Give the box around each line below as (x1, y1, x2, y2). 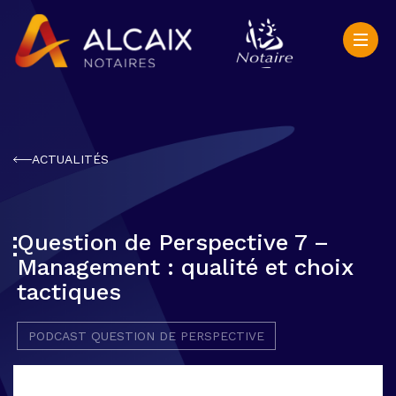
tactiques (17, 278, 121, 305)
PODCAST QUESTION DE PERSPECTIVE (28, 329, 264, 343)
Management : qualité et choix (17, 254, 353, 280)
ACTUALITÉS (32, 152, 109, 166)
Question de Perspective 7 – (17, 229, 336, 255)
